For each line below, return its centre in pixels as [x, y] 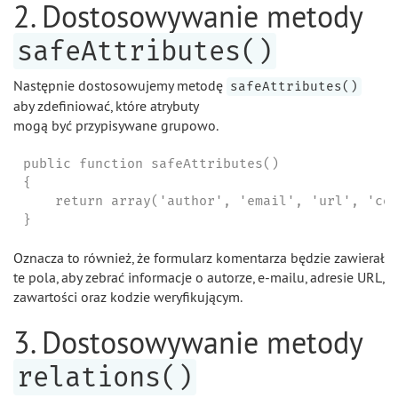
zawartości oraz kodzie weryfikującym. [128, 297]
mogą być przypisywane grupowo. [116, 125]
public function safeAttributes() [151, 163]
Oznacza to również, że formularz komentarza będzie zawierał [199, 258]
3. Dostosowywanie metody [188, 342]
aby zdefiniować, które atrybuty [106, 106]
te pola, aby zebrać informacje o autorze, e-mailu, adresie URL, [199, 277]
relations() [105, 377]
